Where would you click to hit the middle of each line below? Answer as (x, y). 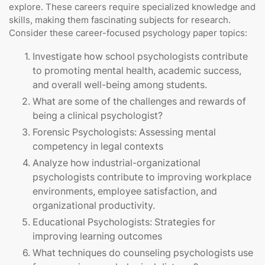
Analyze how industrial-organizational (117, 163)
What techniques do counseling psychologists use (143, 253)
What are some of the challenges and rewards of (139, 101)
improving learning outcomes (97, 236)
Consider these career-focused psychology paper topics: (128, 33)
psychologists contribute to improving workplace (142, 177)
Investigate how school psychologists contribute (140, 56)
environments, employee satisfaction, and (125, 191)
